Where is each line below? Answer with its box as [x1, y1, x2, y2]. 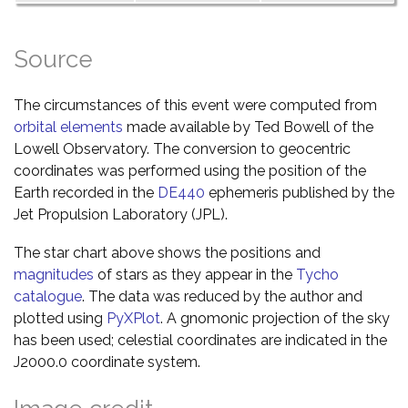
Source [14, 45, 93, 73]
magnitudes [14, 265, 94, 283]
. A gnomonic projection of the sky [160, 309, 390, 327]
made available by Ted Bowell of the [123, 117, 373, 136]
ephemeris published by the [205, 183, 394, 201]
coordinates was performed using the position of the [14, 161, 366, 179]
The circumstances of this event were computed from [14, 96, 377, 114]
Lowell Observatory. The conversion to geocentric [14, 139, 351, 158]
